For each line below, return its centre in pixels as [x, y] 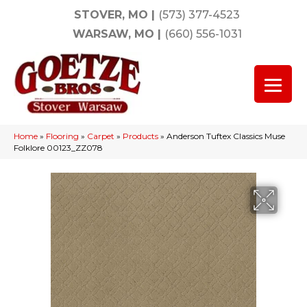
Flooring [62, 136]
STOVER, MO [111, 15]
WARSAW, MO [113, 34]
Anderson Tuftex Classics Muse [226, 136]
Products [140, 136]
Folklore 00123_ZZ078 [58, 148]
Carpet [101, 136]
